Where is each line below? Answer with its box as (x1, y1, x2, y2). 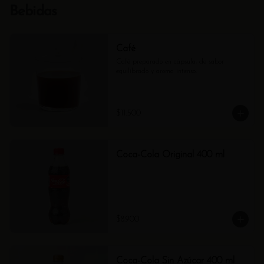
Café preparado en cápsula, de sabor (115, 58, 224, 65)
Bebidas (9, 5, 57, 19)
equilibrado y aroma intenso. (115, 68, 197, 75)
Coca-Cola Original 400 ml (115, 150, 225, 160)
